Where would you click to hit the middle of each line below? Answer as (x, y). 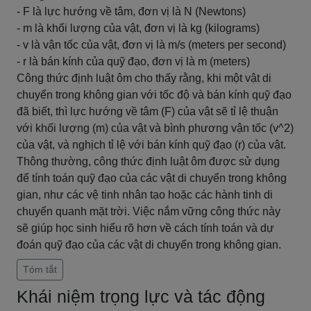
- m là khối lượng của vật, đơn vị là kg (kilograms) (138, 28)
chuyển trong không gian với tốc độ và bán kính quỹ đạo (154, 95)
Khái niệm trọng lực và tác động (141, 296)
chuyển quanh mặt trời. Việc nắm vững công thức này (149, 211)
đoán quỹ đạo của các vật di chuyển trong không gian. (149, 245)
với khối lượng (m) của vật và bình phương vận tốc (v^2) (155, 128)
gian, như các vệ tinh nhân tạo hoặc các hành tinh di (145, 195)
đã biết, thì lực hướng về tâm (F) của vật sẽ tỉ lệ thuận (148, 111)
